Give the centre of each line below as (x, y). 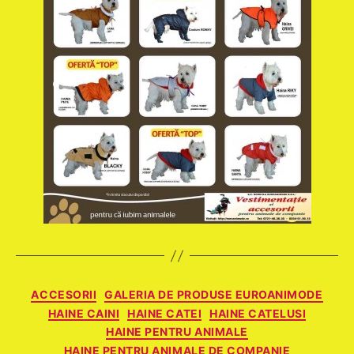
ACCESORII (64, 294)
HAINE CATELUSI (258, 313)
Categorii (206, 291)
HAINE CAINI (84, 313)
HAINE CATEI (165, 313)
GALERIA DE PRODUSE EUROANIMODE (214, 294)
